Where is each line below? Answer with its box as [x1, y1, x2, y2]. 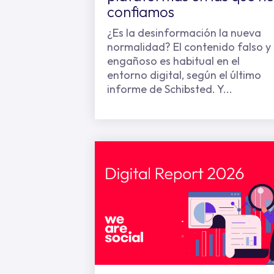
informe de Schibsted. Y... [107, 82, 232, 96]
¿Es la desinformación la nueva [107, 26, 261, 40]
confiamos [107, 2, 174, 21]
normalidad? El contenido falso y [107, 40, 271, 54]
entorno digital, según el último [107, 68, 261, 82]
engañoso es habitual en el [107, 54, 240, 68]
